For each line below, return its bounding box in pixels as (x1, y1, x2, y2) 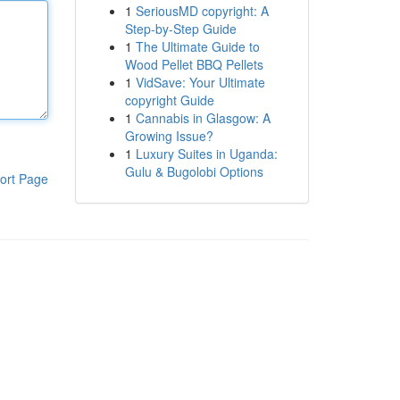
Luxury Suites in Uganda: (135, 145, 278, 162)
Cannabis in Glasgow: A (135, 109, 271, 127)
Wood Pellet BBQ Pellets (124, 55, 263, 73)
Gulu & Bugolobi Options (124, 162, 263, 180)
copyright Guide (124, 91, 214, 109)
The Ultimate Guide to (135, 37, 260, 55)
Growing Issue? (124, 127, 213, 145)
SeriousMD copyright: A (135, 2, 269, 20)
